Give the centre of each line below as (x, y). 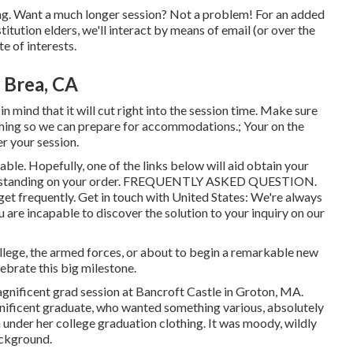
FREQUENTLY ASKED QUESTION (219, 181)
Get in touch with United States (162, 197)
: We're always (284, 197)
